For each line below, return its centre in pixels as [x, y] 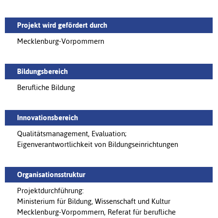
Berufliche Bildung [46, 88]
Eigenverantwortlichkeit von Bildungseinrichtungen [98, 145]
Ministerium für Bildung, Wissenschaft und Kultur [94, 201]
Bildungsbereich [42, 72]
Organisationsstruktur [51, 175]
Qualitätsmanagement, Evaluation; [72, 134]
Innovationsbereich [47, 118]
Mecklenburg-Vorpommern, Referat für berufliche [96, 212]
